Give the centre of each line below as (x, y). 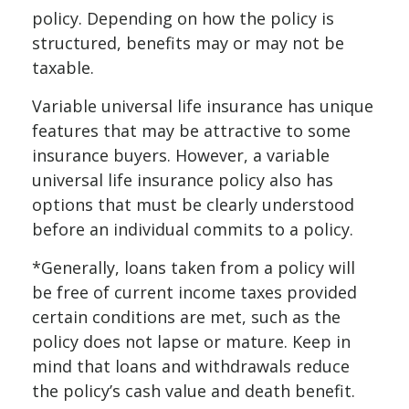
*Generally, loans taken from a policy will (194, 267)
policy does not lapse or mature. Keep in (191, 341)
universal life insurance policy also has (183, 179)
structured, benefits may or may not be (188, 42)
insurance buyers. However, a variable (181, 155)
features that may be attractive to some (191, 130)
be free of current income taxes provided (194, 292)
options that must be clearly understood (193, 204)
